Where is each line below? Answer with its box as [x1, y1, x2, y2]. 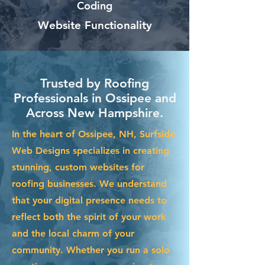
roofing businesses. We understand [12, 177, 167, 189]
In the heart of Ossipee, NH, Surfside [12, 128, 175, 140]
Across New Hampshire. [26, 105, 163, 120]
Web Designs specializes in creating [12, 144, 169, 156]
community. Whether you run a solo [12, 244, 170, 256]
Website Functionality [37, 18, 152, 32]
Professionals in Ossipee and [13, 90, 176, 105]
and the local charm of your [12, 227, 134, 239]
